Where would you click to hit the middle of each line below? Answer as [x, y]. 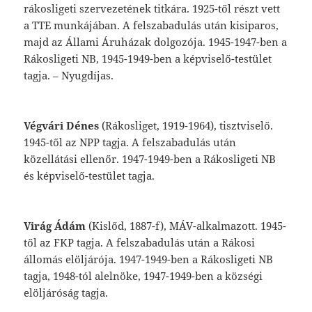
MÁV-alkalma [203, 225]
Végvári [45, 125]
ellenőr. [101, 158]
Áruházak [128, 41]
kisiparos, [255, 25]
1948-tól [74, 275]
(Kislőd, [109, 225]
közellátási [52, 158]
